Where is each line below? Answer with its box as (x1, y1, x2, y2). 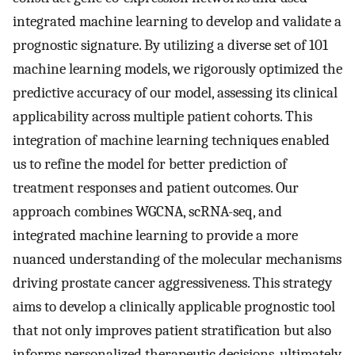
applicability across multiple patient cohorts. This (13, 107, 312, 125)
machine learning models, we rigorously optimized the (13, 59, 342, 78)
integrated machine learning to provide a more (13, 226, 298, 244)
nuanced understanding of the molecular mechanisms (13, 250, 342, 268)
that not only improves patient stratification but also (13, 321, 331, 339)
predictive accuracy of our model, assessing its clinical (13, 83, 338, 101)
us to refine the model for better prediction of (13, 155, 287, 173)
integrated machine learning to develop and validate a (13, 12, 342, 30)
